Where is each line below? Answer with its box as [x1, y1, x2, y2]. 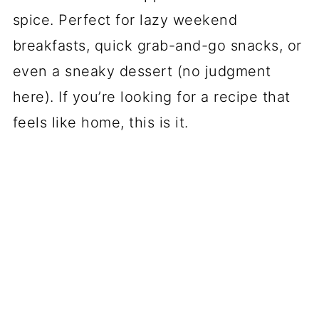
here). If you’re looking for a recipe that [12, 88, 291, 105]
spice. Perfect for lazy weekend [12, 11, 238, 28]
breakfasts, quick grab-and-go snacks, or [12, 37, 302, 54]
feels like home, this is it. [12, 114, 189, 131]
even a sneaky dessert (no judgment [12, 63, 271, 80]
